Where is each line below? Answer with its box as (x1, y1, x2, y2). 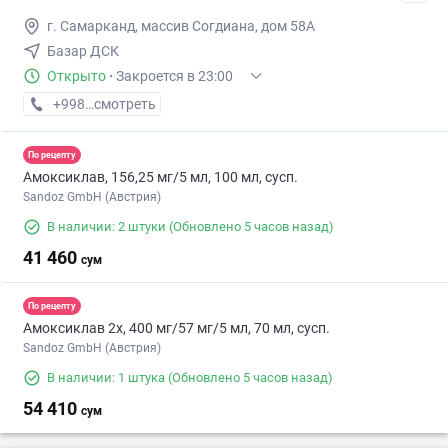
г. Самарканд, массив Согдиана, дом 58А (47, 18, 315, 35)
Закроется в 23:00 (116, 68, 233, 85)
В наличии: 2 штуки (47, 219, 166, 235)
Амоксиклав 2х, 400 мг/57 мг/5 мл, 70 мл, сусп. (23, 320, 330, 337)
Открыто (47, 68, 106, 85)
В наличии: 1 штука (47, 370, 165, 386)
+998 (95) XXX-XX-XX (52, 96, 188, 113)
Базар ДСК (47, 43, 119, 60)
